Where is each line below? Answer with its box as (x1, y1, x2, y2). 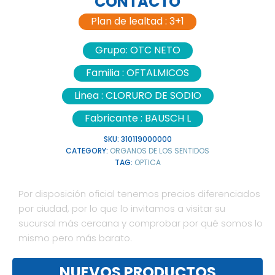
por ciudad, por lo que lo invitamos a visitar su (18, 202, 225, 215)
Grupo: (95, 43, 130, 58)
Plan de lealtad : (91, 14, 169, 29)
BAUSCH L (144, 111, 191, 126)
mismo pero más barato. (18, 231, 132, 245)
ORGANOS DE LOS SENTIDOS (110, 145, 209, 157)
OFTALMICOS (126, 66, 189, 80)
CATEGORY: (66, 145, 110, 157)
